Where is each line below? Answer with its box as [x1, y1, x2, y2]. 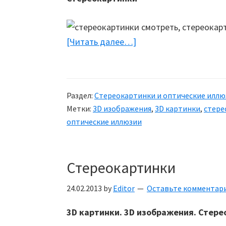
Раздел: [67, 90, 94, 100]
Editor [113, 183, 135, 193]
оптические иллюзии [67, 117, 142, 127]
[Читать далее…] [67, 36, 136, 47]
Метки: [67, 103, 93, 114]
